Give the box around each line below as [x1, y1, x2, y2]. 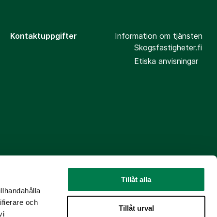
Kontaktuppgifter [10, 31, 77, 41]
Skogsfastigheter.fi [134, 43, 202, 53]
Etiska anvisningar [134, 56, 198, 66]
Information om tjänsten [114, 31, 202, 41]
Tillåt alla [121, 175, 151, 184]
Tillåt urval [118, 203, 154, 212]
